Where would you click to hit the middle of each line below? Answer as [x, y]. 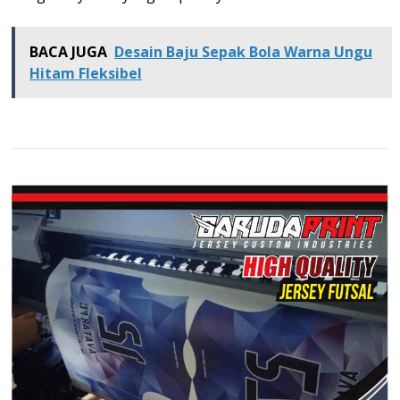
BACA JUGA [68, 51]
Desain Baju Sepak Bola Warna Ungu [243, 51]
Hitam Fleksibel [86, 73]
